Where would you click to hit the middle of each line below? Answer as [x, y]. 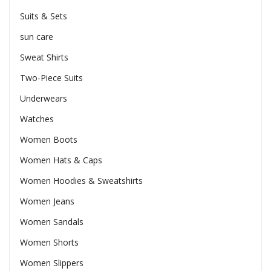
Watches [37, 119]
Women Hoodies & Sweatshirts [81, 180]
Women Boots [48, 139]
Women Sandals [51, 221]
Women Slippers [51, 263]
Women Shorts [49, 242]
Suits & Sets [43, 16]
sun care [36, 36]
